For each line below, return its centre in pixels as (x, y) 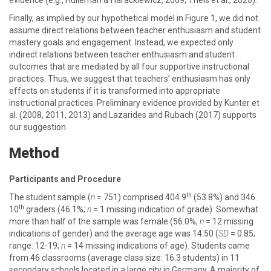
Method (34, 153)
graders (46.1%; (56, 209)
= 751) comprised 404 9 (141, 197)
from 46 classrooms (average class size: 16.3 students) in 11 (124, 258)
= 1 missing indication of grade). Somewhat (175, 209)
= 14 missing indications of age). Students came (158, 246)
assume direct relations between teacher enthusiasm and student (135, 30)
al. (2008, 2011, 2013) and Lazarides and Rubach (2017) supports (133, 115)
